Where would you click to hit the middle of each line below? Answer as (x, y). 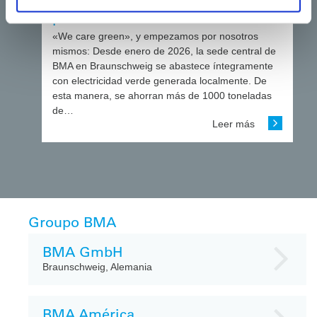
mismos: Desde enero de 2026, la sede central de (164, 51)
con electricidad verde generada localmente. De (160, 81)
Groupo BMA (72, 221)
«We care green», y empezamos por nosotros (155, 36)
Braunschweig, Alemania (97, 266)
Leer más (235, 123)
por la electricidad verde (134, 18)
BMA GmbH (82, 251)
